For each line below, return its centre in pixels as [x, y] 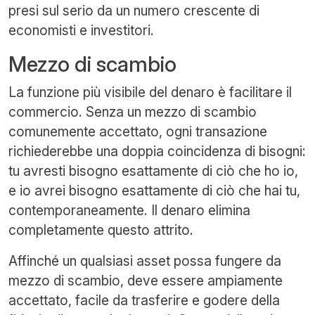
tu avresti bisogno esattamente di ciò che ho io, [153, 171]
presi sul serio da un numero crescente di [134, 10]
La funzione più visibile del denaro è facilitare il [150, 92]
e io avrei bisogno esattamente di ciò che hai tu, [154, 190]
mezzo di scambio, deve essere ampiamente [146, 280]
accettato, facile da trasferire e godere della [144, 300]
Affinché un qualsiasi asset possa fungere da [145, 261]
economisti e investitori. [81, 30]
